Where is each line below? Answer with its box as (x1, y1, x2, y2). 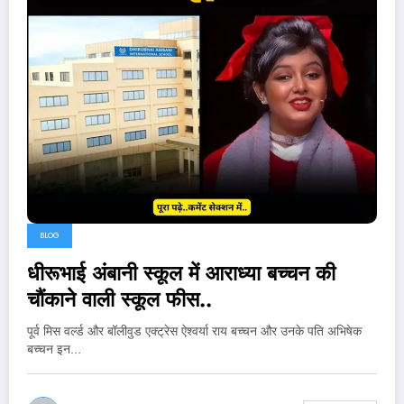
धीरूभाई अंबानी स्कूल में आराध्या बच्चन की (27, 259, 335, 288)
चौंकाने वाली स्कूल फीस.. (27, 285, 212, 314)
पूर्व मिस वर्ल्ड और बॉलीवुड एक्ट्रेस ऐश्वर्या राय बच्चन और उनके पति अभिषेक (27, 323, 362, 340)
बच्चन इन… (27, 341, 81, 358)
